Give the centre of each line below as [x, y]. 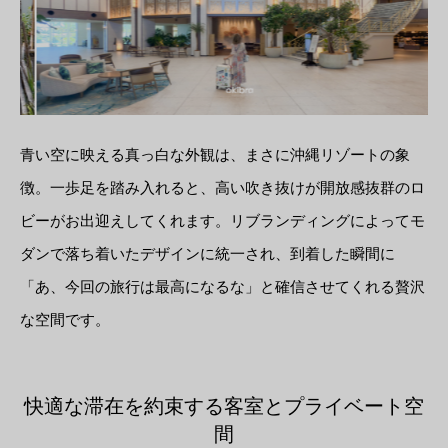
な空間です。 [65, 319]
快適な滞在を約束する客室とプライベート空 [224, 406]
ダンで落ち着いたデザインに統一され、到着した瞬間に [207, 253]
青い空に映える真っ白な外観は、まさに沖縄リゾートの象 [215, 154]
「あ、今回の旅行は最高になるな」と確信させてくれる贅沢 [222, 286]
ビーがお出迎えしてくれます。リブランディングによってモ [222, 220]
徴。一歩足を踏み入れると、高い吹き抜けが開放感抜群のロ [222, 187]
